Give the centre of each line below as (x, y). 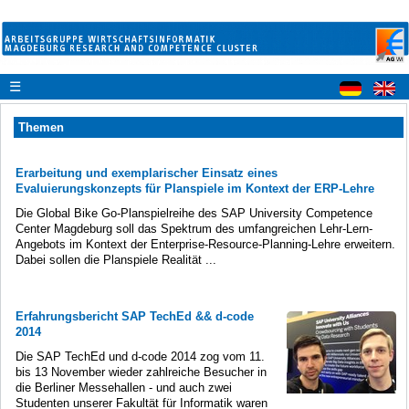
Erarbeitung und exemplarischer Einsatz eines (147, 173)
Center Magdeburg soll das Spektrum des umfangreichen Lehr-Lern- (194, 228)
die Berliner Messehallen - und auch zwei (124, 387)
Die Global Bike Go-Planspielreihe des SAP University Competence (194, 213)
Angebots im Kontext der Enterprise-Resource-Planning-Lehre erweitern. (205, 244)
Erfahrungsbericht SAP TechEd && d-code (135, 316)
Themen (41, 127)
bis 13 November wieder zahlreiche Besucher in (141, 372)
